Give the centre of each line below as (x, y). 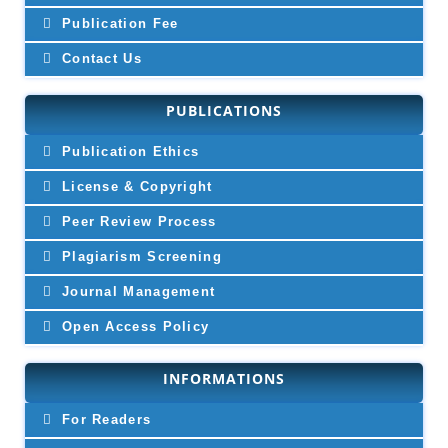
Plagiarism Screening (139, 256)
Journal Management (136, 291)
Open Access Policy (133, 326)
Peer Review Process (136, 221)
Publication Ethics (128, 151)
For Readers (104, 419)
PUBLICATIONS (224, 110)
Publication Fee (117, 23)
